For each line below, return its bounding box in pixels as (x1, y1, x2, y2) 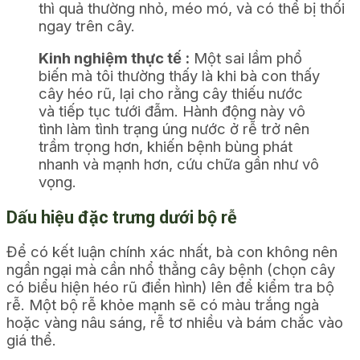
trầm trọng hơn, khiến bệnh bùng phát (39, 137, 292, 155)
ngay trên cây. (39, 16, 135, 35)
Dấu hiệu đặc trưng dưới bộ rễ (6, 207, 237, 228)
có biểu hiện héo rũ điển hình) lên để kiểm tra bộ (6, 277, 334, 296)
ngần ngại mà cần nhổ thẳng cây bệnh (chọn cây (6, 260, 335, 278)
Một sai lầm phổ (190, 48, 302, 67)
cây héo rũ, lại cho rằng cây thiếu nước (39, 84, 303, 102)
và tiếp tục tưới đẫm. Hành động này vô (39, 101, 305, 120)
